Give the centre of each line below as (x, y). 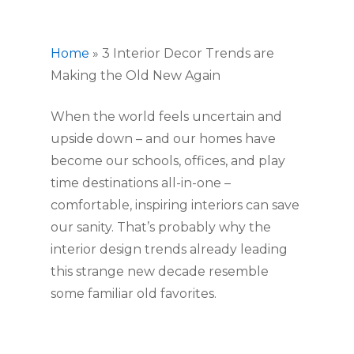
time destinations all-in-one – (141, 183)
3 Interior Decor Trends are (188, 53)
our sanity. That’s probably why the (161, 227)
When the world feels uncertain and (166, 117)
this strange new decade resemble (160, 271)
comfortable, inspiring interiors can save (175, 205)
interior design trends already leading (169, 249)
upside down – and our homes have (163, 139)
